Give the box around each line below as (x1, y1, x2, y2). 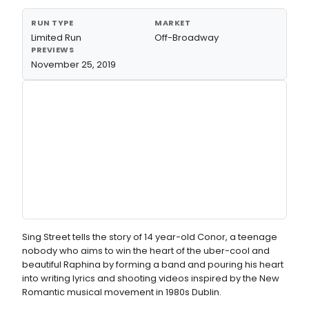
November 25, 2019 (31, 58, 116, 71)
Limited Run (31, 31, 81, 44)
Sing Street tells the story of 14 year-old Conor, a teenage (22, 230, 277, 243)
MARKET (154, 17, 191, 28)
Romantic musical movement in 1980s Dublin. (22, 286, 221, 299)
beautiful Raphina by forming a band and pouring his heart (22, 258, 283, 271)
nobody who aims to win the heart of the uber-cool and (22, 244, 270, 257)
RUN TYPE (31, 17, 74, 28)
